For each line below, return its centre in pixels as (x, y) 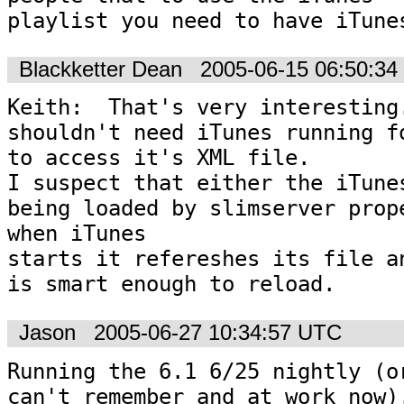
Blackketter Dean (101, 69)
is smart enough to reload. (171, 285)
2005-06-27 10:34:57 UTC (218, 333)
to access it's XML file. (171, 158)
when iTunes (83, 234)
